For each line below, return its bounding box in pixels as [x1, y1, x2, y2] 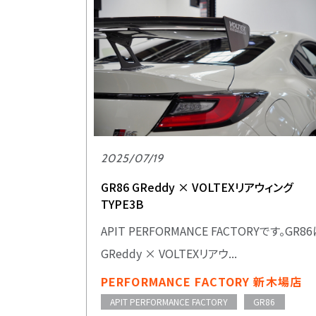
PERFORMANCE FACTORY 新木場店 [101, 273, 302, 291]
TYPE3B [101, 195, 144, 212]
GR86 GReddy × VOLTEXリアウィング [101, 178, 293, 195]
